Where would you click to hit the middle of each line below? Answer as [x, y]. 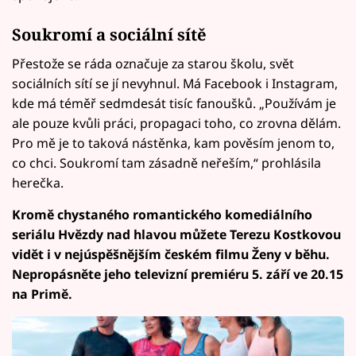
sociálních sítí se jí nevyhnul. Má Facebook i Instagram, [175, 83]
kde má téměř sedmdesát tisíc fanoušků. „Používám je [174, 103]
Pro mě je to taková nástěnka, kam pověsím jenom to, [173, 143]
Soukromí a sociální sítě [109, 34]
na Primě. [42, 294]
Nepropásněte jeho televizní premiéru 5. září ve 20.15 [178, 274]
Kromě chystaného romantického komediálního [162, 214]
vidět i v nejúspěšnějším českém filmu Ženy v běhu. [171, 254]
